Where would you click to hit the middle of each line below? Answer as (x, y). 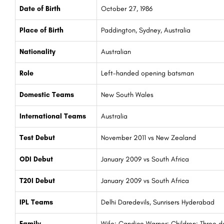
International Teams (53, 116)
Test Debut (37, 137)
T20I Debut (37, 180)
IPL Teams (36, 202)
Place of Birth (41, 30)
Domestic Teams (47, 94)
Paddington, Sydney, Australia (146, 30)
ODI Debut (36, 159)
